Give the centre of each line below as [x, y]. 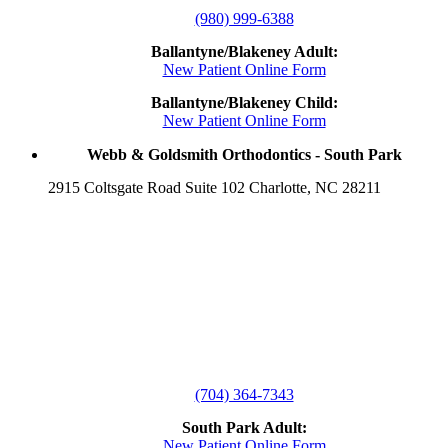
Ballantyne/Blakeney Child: [244, 103]
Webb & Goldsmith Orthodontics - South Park [244, 155]
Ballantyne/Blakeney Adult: [244, 52]
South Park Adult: [244, 428]
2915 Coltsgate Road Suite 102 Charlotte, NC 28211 [214, 188]
